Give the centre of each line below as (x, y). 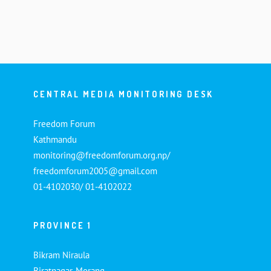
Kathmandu (55, 139)
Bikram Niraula (61, 255)
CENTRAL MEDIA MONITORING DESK (124, 94)
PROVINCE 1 (63, 225)
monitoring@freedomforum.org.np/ (102, 155)
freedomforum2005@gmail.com (95, 171)
